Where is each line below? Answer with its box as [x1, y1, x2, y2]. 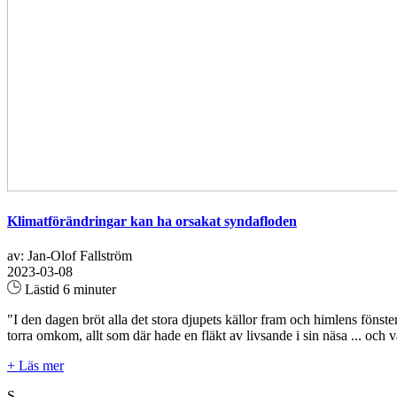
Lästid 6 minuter [21, 282, 116, 298]
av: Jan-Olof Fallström [7, 248, 132, 264]
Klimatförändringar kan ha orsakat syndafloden [7, 214, 297, 230]
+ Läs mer [7, 358, 64, 374]
